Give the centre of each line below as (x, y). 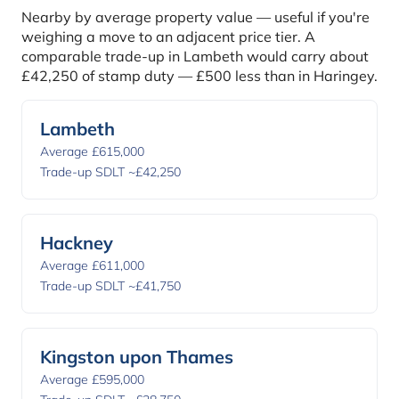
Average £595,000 (92, 380)
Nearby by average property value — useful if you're (195, 17)
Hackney (77, 243)
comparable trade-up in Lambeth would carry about (195, 57)
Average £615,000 (92, 152)
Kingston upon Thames (137, 357)
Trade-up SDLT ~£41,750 (110, 286)
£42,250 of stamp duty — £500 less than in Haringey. (199, 76)
